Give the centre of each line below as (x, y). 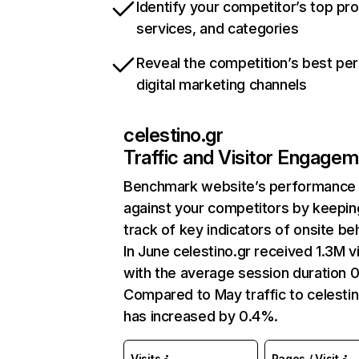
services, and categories (218, 28)
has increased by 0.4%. (201, 316)
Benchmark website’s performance (240, 186)
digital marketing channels (222, 85)
